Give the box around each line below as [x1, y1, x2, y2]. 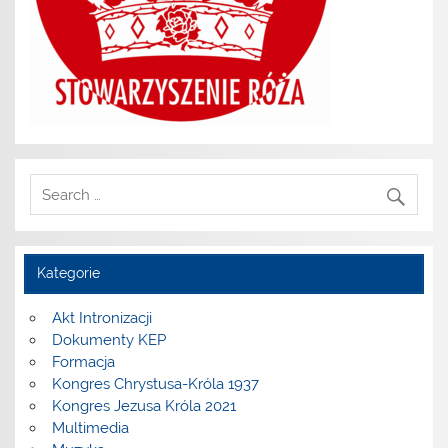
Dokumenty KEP [51, 331, 166, 350]
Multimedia [51, 419, 129, 438]
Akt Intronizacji [51, 309, 152, 328]
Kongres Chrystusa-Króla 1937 [51, 375, 259, 394]
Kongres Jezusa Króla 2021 [51, 397, 236, 416]
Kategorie [36, 265, 100, 282]
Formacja [51, 353, 115, 372]
